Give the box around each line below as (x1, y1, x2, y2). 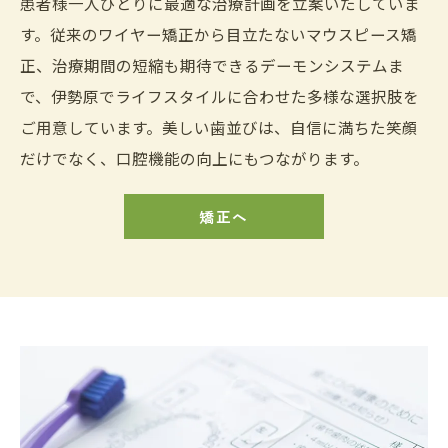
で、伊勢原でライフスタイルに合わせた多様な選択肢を (20, 85, 419, 108)
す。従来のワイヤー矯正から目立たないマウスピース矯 (20, 23, 417, 46)
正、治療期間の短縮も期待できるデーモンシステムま (20, 54, 404, 77)
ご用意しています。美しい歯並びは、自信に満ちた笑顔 (20, 116, 418, 139)
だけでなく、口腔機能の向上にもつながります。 (20, 147, 369, 170)
